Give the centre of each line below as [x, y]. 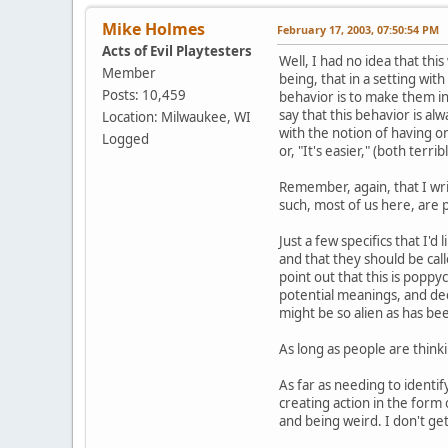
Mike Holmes [153, 28]
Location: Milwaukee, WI [176, 116]
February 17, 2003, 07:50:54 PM [358, 29]
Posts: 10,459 [144, 94]
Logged [125, 138]
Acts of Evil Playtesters [177, 50]
